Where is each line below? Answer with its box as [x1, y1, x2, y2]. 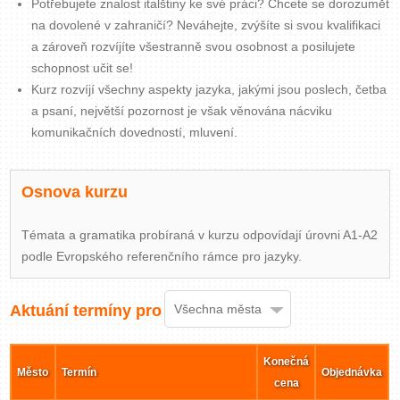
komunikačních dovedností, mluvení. [31, 125, 238, 139]
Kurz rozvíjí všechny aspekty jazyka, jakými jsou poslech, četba [31, 82, 387, 96]
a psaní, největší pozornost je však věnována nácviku [31, 104, 333, 118]
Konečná [263, 354, 310, 368]
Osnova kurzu [21, 183, 129, 201]
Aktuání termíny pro [10, 302, 162, 320]
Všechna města [173, 302, 262, 317]
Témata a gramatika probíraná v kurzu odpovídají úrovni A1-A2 [21, 228, 379, 242]
